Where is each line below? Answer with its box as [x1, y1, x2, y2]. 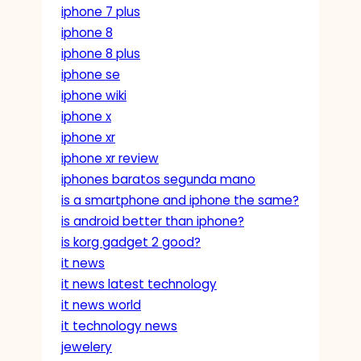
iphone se [61, 65, 120, 83]
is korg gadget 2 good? [61, 233, 201, 251]
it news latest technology [61, 275, 217, 293]
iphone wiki [61, 86, 127, 104]
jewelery [61, 338, 112, 355]
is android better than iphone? [61, 212, 244, 230]
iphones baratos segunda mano [61, 170, 255, 188]
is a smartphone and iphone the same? [61, 191, 299, 209]
